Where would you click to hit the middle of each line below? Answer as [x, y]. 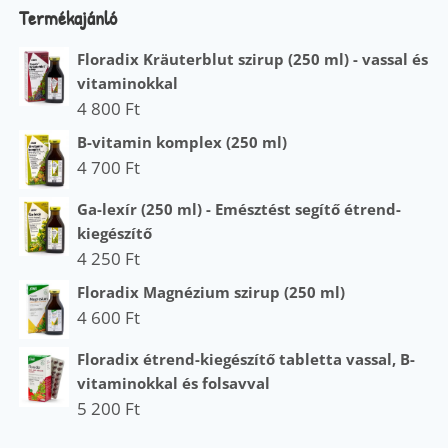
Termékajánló [68, 17]
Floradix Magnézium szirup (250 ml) [211, 292]
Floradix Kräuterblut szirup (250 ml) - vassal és [253, 58]
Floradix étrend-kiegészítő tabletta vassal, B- [246, 359]
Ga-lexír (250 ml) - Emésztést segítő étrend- [239, 209]
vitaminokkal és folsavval [174, 383]
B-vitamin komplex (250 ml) [182, 141]
